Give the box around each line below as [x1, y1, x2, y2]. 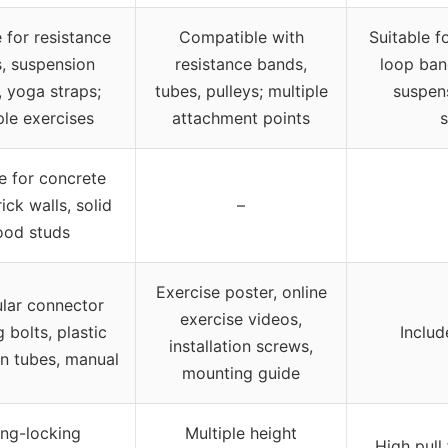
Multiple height [185, 422, 297, 443]
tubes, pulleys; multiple [154, 80, 328, 101]
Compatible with [178, 26, 304, 47]
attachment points [172, 107, 310, 128]
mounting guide [182, 362, 300, 383]
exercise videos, [180, 308, 302, 329]
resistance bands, [175, 53, 307, 74]
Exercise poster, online [155, 281, 327, 302]
